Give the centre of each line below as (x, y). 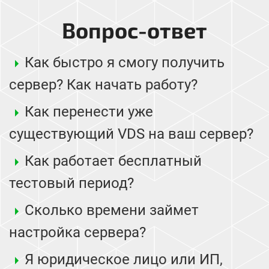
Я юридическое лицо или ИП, (124, 259)
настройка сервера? (77, 232)
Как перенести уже (89, 111)
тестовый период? (71, 183)
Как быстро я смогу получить (125, 62)
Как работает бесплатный (113, 161)
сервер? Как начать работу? (103, 84)
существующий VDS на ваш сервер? (131, 134)
